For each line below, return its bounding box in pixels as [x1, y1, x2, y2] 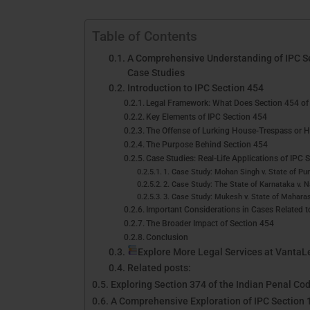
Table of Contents [92, 28, 197, 45]
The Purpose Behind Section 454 [146, 139, 268, 149]
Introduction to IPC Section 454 [127, 82, 264, 93]
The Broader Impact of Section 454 [146, 218, 275, 228]
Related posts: [127, 262, 191, 273]
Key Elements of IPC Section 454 [146, 111, 268, 122]
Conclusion [146, 232, 189, 242]
